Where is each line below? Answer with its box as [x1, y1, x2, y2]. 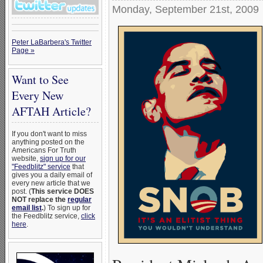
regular [68, 195, 92, 204]
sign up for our [40, 154, 86, 163]
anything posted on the [12, 138, 85, 146]
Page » [12, 46, 35, 55]
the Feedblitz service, [12, 212, 81, 220]
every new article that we [12, 179, 90, 187]
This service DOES [31, 187, 94, 195]
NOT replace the [12, 195, 68, 204]
